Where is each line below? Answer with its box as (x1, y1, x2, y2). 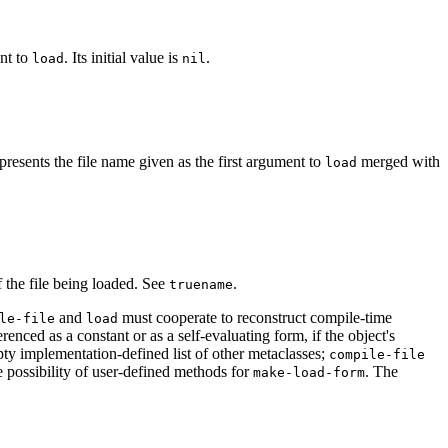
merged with (357, 152, 440, 170)
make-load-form (253, 364, 365, 380)
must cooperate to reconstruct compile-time (118, 308, 392, 326)
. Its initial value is (64, 48, 182, 66)
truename (169, 276, 233, 292)
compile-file (329, 346, 425, 362)
